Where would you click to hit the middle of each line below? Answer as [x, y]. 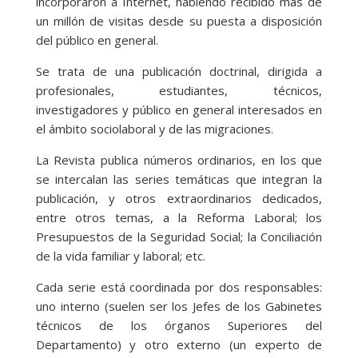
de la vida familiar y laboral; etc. [120, 255]
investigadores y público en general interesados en [179, 109]
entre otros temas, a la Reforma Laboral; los [179, 217]
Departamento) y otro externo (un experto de [179, 344]
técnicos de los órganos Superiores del [179, 325]
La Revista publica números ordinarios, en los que [179, 159]
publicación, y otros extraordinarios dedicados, [179, 198]
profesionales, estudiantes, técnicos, [179, 90]
